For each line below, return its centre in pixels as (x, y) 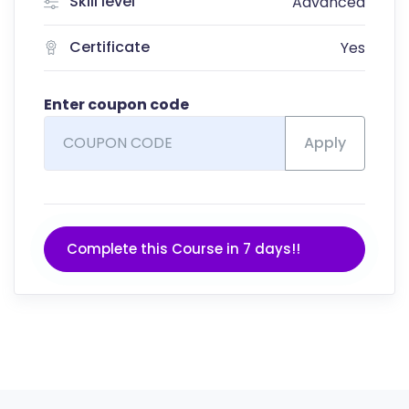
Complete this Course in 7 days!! (184, 248)
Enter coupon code (116, 104)
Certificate (110, 47)
